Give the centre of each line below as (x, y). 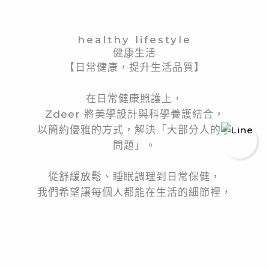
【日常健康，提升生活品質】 (134, 68)
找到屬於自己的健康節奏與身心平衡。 (134, 208)
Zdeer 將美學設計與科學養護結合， (134, 114)
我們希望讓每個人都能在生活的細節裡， (134, 192)
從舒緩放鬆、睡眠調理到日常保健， (134, 177)
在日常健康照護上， (134, 99)
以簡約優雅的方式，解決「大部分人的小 (134, 130)
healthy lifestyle (134, 40)
